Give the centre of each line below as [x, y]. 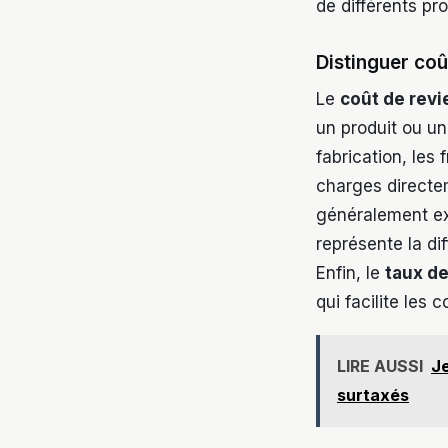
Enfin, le [350, 273]
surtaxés [373, 395]
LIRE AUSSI [380, 366]
